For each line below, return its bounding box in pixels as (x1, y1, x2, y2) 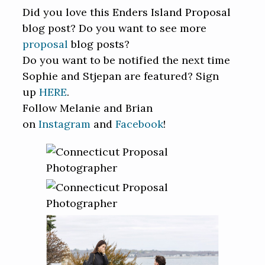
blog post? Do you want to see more (22, 21, 207, 35)
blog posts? (68, 37, 130, 51)
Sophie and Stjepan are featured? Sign (22, 69, 219, 83)
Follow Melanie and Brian (22, 101, 153, 115)
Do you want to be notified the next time (22, 53, 231, 67)
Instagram (38, 117, 91, 131)
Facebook (115, 117, 164, 131)
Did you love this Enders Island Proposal (22, 5, 231, 20)
